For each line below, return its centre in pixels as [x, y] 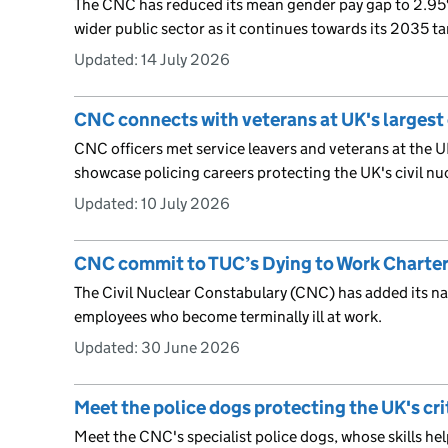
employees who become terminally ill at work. [228, 316]
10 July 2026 [185, 203]
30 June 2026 [190, 347]
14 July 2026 [185, 59]
